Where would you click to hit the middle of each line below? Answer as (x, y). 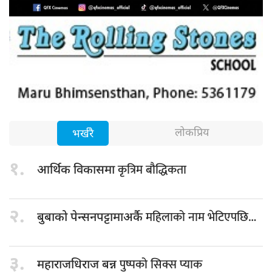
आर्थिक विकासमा (77, 171)
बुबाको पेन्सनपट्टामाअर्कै (91, 218)
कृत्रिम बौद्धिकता (152, 170)
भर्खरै (83, 134)
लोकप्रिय (192, 133)
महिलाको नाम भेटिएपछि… (201, 217)
